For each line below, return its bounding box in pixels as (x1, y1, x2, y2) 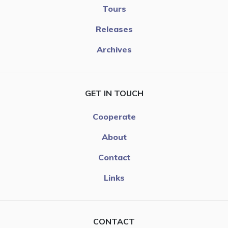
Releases (95, 23, 133, 34)
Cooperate (92, 111, 136, 122)
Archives (96, 44, 132, 54)
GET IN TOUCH (84, 88, 144, 98)
